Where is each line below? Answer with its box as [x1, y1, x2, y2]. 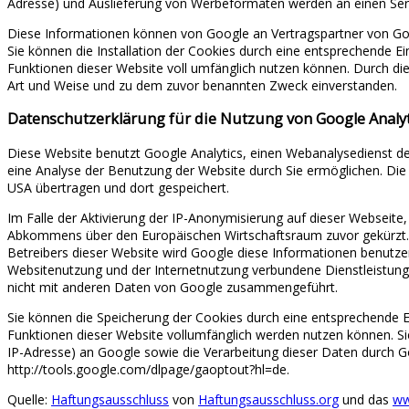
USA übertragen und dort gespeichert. [7, 178, 229, 196]
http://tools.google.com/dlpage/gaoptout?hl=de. [7, 360, 289, 378]
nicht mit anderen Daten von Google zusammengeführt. [7, 278, 338, 296]
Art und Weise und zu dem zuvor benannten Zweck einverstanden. [7, 76, 397, 94]
